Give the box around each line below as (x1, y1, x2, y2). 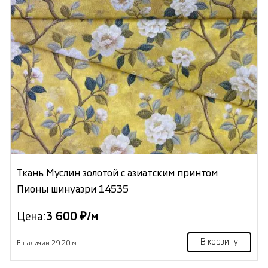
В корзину (200, 238, 239, 247)
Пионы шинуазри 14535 (16, 184, 129, 195)
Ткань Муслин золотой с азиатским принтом (16, 168, 218, 179)
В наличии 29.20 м (16, 240, 77, 247)
